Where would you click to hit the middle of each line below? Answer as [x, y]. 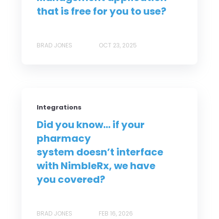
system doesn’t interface [100, 152]
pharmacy [64, 138]
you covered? [71, 179]
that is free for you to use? [101, 11]
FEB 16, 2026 [116, 213]
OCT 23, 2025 [118, 45]
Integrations [59, 107]
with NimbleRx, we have [96, 165]
